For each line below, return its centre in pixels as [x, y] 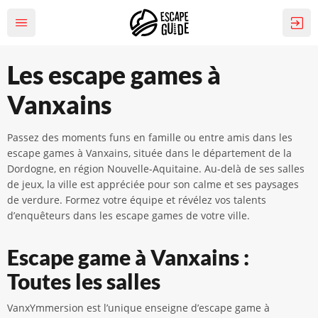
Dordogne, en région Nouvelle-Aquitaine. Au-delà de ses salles [156, 169]
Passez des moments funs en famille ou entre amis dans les [150, 137]
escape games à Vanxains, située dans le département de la [149, 153]
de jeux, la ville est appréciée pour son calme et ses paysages [153, 184]
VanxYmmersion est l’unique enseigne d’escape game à [138, 308]
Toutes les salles [84, 281]
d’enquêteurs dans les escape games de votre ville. [128, 215]
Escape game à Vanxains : [128, 257]
